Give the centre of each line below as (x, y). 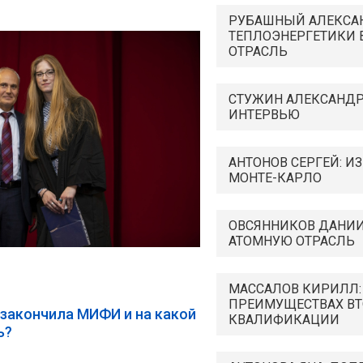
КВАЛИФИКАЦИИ (284, 320)
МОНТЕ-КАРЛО (275, 178)
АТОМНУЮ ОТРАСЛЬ (292, 241)
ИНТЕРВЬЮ (264, 115)
